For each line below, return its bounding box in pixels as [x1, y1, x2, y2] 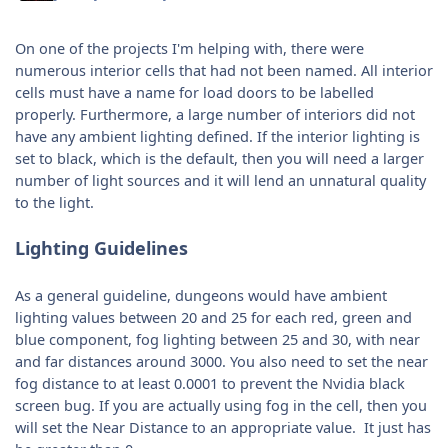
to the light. [14, 192, 94, 213]
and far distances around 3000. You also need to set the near [14, 351, 428, 372]
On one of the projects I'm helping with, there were [14, 38, 364, 59]
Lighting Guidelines [14, 236, 188, 261]
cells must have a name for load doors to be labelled [14, 82, 374, 103]
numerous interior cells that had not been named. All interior [14, 60, 433, 81]
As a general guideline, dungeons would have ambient [14, 285, 387, 306]
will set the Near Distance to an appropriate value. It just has [14, 417, 431, 438]
